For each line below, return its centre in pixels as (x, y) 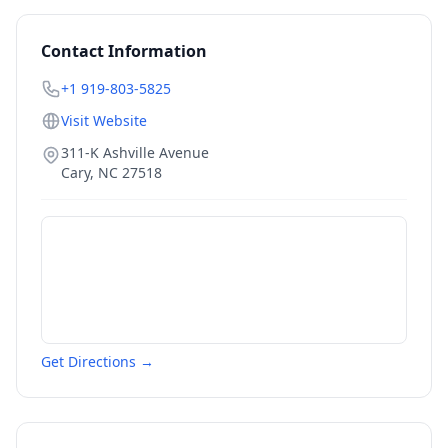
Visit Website (104, 120)
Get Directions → (97, 361)
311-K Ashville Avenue (135, 152)
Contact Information (124, 51)
